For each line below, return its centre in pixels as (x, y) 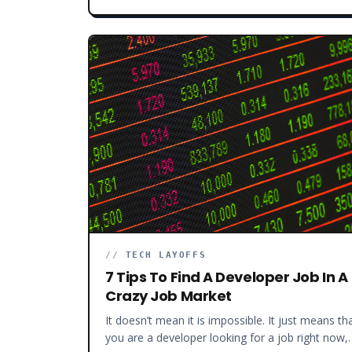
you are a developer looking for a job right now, (227, 337)
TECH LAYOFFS (166, 255)
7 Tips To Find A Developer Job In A (227, 277)
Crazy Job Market (169, 295)
